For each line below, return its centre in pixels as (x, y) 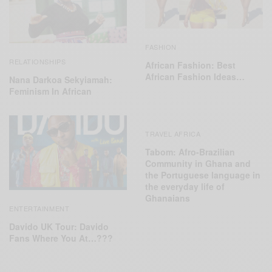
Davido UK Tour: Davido (59, 226)
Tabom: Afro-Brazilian (190, 152)
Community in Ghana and (198, 164)
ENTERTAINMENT (39, 208)
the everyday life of (185, 187)
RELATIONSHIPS (38, 62)
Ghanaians (168, 198)
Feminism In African (50, 91)
